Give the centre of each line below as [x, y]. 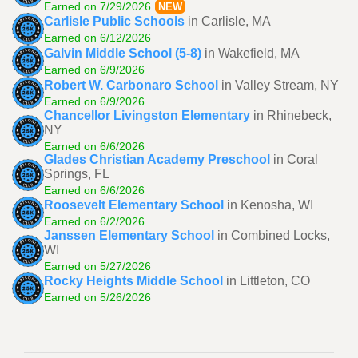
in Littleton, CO [268, 280]
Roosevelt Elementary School [134, 205]
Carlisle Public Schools [114, 21]
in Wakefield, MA [252, 53]
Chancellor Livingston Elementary [147, 115]
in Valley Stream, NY [280, 85]
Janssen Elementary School [129, 235]
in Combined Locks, [274, 235]
